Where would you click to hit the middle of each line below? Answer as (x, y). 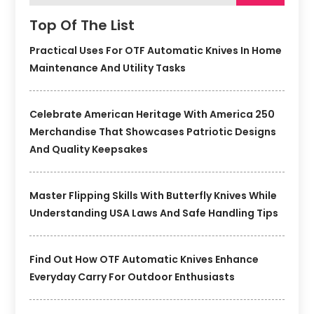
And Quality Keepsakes (89, 150)
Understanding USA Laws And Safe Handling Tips (154, 213)
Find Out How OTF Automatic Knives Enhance (144, 260)
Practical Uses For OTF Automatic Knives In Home (156, 51)
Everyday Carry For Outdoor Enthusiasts (132, 277)
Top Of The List (82, 26)
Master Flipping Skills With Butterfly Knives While (153, 196)
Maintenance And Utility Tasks (108, 68)
